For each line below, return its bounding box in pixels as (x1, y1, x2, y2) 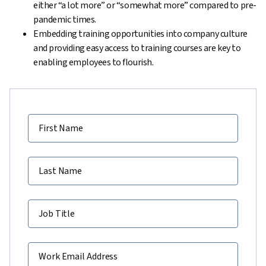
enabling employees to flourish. (33, 56, 154, 69)
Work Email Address (39, 250, 118, 263)
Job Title (39, 207, 75, 220)
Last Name (39, 164, 83, 178)
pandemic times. (33, 13, 96, 26)
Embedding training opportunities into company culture (33, 27, 248, 40)
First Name (39, 122, 83, 135)
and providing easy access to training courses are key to (33, 42, 241, 55)
